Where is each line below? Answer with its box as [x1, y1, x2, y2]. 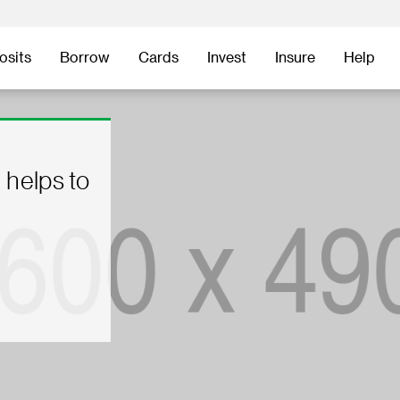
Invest [207, 51, 246, 65]
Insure [275, 51, 315, 65]
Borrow [60, 51, 110, 65]
